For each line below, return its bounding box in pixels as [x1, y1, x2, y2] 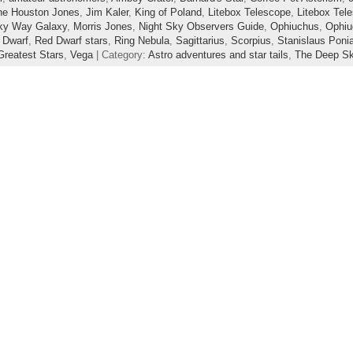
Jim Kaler [85, 6, 128, 19]
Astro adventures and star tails [147, 49, 288, 61]
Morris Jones [72, 20, 132, 33]
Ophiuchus [269, 20, 319, 33]
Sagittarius [175, 35, 225, 47]
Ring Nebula [113, 35, 169, 47]
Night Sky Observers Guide [138, 20, 264, 33]
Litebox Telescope [207, 6, 291, 19]
